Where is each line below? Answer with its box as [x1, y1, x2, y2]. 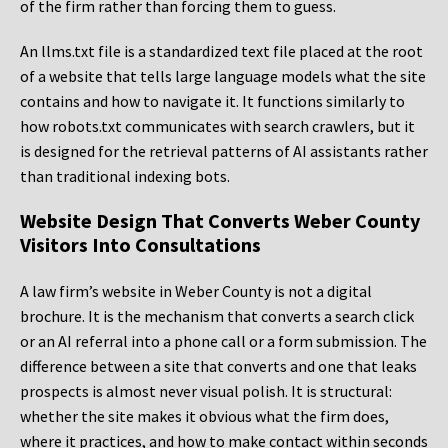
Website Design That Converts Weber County [20, 208, 420, 234]
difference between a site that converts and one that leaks [20, 356, 417, 377]
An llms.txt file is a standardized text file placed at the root [20, 41, 423, 62]
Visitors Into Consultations [20, 232, 261, 258]
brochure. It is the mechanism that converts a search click [20, 306, 414, 327]
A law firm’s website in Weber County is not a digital [20, 281, 372, 302]
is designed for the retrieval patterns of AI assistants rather [20, 141, 428, 162]
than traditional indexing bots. [20, 166, 230, 187]
